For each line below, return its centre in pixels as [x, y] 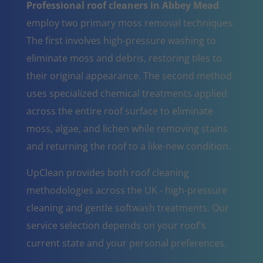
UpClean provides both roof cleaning [107, 172]
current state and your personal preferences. [126, 243]
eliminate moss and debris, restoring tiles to [124, 58]
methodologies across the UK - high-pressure [127, 190]
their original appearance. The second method [129, 75]
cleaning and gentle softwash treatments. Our [127, 208]
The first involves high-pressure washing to [121, 40]
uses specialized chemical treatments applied [127, 93]
